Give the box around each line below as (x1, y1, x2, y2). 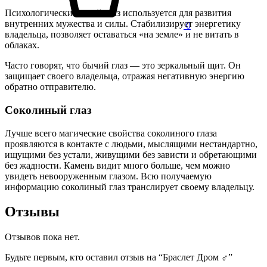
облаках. (5, 40, 39, 51)
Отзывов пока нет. (5, 232, 80, 243)
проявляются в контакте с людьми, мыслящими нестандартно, (5, 138, 257, 149)
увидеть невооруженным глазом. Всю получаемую (5, 170, 212, 181)
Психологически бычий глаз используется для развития (5, 8, 231, 18)
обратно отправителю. (5, 82, 96, 92)
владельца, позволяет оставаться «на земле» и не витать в (5, 29, 239, 40)
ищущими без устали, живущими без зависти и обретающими (5, 149, 257, 160)
